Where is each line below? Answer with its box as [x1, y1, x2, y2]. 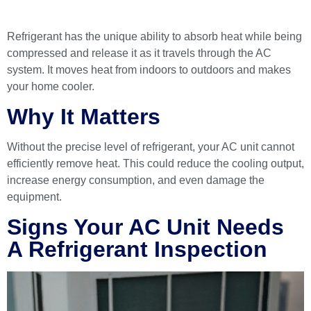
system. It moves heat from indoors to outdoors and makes [7, 64, 291, 76]
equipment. [7, 191, 62, 203]
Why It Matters [7, 104, 160, 130]
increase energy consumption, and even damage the [7, 174, 264, 187]
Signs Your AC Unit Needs [7, 215, 284, 240]
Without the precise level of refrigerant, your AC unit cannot [7, 141, 294, 153]
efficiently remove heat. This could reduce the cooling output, [7, 158, 304, 170]
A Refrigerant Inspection [7, 237, 267, 262]
